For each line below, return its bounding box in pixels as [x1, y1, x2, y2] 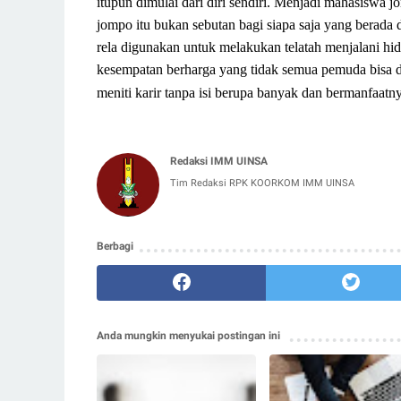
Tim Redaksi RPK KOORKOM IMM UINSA [170, 176, 354, 189]
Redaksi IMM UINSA [170, 154, 268, 167]
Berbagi [97, 239, 133, 252]
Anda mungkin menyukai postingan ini [97, 328, 280, 342]
